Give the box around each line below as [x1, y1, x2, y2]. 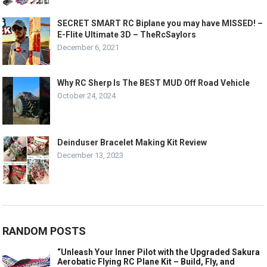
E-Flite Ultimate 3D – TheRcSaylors [57, 29, 197, 39]
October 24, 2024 [57, 91, 116, 100]
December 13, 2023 [57, 150, 124, 160]
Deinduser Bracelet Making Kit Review [57, 137, 207, 147]
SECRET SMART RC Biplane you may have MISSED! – [57, 18, 263, 28]
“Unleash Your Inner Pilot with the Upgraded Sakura [57, 247, 260, 257]
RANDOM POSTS [2, 224, 86, 237]
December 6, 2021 [57, 42, 120, 52]
